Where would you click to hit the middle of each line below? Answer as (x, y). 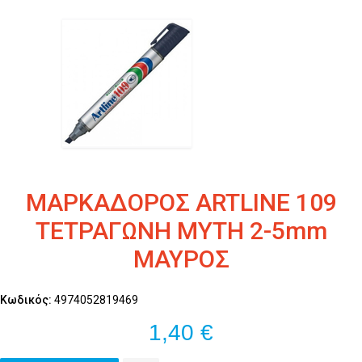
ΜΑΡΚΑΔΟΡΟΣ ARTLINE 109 (181, 202)
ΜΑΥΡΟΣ (181, 259)
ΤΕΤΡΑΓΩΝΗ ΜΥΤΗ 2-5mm (181, 231)
